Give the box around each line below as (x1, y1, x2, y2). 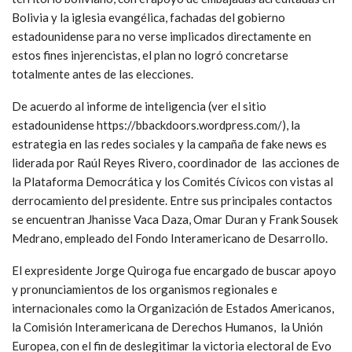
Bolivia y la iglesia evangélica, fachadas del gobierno (12, 9, 285, 24)
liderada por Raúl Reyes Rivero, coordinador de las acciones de (12, 155, 339, 170)
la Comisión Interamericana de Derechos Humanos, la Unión (12, 319, 323, 334)
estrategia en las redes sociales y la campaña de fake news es (12, 136, 327, 151)
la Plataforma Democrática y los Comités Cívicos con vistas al (12, 174, 333, 189)
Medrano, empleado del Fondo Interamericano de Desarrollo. (12, 230, 328, 245)
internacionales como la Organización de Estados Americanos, (12, 300, 334, 315)
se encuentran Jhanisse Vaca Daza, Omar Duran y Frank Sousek (12, 211, 338, 226)
